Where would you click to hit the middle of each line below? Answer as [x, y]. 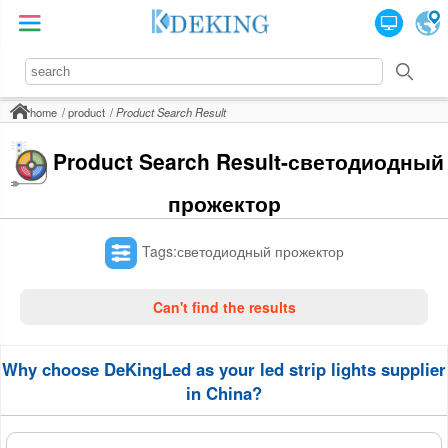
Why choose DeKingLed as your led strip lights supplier [224, 369]
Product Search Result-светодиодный [248, 161]
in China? [224, 393]
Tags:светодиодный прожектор [242, 250]
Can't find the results [224, 306]
